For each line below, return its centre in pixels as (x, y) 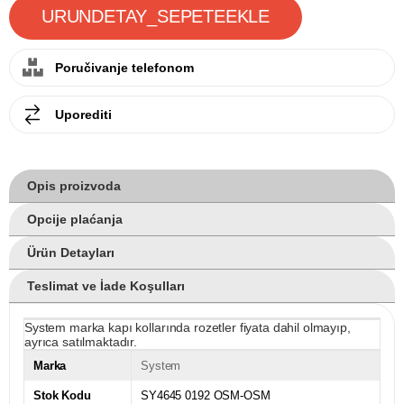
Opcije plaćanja (75, 219)
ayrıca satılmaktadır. (81, 341)
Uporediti (83, 114)
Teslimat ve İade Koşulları (106, 285)
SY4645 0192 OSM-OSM (206, 395)
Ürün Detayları (71, 252)
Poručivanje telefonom (124, 67)
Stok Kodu (62, 395)
